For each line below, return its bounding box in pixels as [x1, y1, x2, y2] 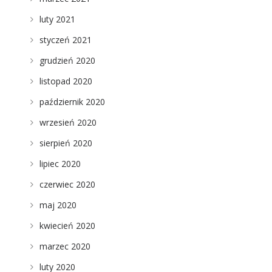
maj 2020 [39, 199, 76, 211]
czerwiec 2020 [39, 178, 95, 190]
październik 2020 [39, 96, 105, 107]
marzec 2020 [39, 240, 90, 252]
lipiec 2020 [39, 158, 81, 169]
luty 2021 [39, 13, 75, 25]
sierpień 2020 [39, 137, 92, 149]
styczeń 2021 [39, 34, 92, 46]
